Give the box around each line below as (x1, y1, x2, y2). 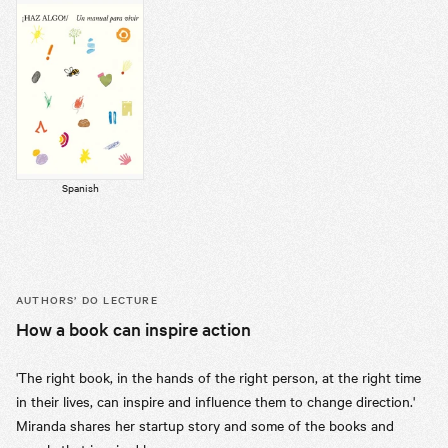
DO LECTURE (77, 292, 158, 308)
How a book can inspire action (16, 317, 251, 341)
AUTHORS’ (16, 292, 78, 308)
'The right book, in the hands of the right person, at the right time (16, 367, 421, 388)
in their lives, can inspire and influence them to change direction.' (16, 391, 415, 412)
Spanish (61, 180, 99, 196)
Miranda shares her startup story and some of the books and (16, 415, 394, 436)
